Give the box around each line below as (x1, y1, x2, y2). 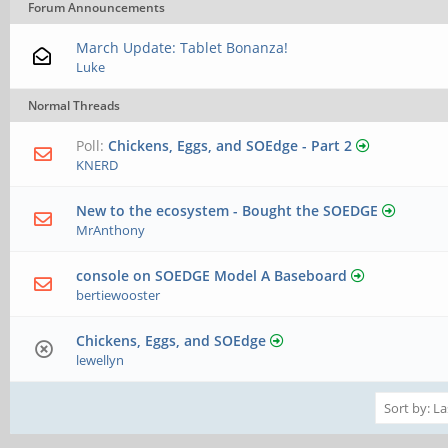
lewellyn (76, 351, 125, 369)
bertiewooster (76, 286, 161, 304)
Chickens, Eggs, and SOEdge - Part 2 (108, 136, 353, 155)
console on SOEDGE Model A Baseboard (76, 266, 348, 285)
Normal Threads (28, 97, 120, 114)
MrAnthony (76, 221, 146, 239)
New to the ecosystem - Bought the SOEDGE (76, 201, 379, 220)
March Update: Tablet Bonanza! (76, 38, 289, 57)
